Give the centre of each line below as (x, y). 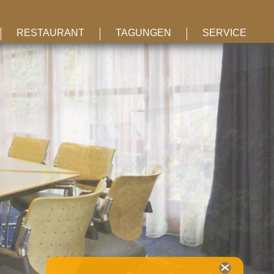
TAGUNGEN (143, 33)
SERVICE (224, 33)
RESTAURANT (50, 33)
